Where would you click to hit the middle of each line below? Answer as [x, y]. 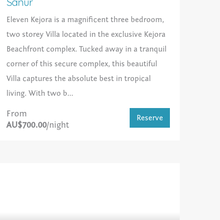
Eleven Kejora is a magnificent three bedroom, [85, 20]
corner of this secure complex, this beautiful [82, 64]
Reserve [150, 118]
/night [58, 125]
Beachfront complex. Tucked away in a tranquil [86, 49]
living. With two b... [40, 94]
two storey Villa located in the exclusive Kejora [86, 35]
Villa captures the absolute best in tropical [78, 79]
